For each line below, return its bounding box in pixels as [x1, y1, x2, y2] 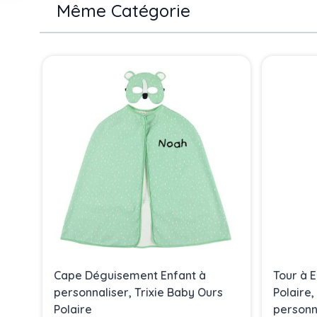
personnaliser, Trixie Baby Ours [54, 285, 223, 300]
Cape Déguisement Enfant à [54, 268, 206, 283]
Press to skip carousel [39, 51, 153, 66]
